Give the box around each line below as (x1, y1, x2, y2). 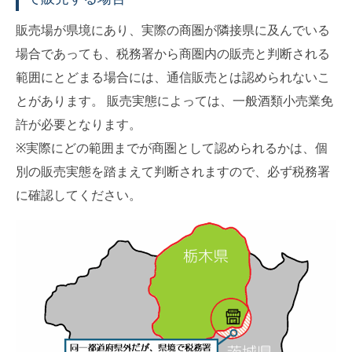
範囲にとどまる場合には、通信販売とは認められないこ (16, 70, 330, 84)
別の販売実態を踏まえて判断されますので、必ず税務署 (16, 164, 330, 178)
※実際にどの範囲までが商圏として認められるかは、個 (16, 141, 328, 155)
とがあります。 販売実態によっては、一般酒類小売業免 (16, 93, 333, 108)
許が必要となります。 (16, 117, 141, 131)
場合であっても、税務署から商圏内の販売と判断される (16, 46, 330, 60)
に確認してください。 (16, 188, 141, 202)
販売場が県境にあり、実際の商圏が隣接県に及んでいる (16, 23, 330, 37)
